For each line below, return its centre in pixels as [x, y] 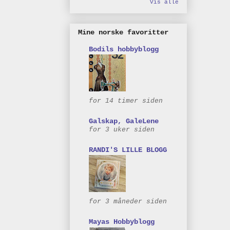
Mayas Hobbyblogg [122, 222]
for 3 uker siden [122, 130]
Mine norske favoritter [123, 33]
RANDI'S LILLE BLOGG [128, 150]
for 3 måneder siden [128, 202]
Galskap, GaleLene [124, 121]
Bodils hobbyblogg [124, 50]
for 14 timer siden [126, 101]
